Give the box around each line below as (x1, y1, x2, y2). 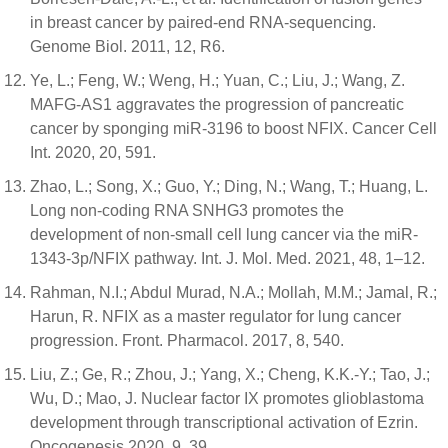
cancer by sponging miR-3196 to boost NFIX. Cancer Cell (30, 119, 437, 137)
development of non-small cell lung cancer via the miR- (30, 225, 418, 243)
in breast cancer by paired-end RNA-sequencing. (30, 13, 376, 31)
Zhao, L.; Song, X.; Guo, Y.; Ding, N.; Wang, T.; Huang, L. (30, 177, 428, 195)
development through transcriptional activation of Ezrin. (30, 413, 418, 431)
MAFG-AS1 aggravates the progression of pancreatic (30, 95, 404, 113)
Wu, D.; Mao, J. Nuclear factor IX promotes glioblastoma (30, 389, 424, 407)
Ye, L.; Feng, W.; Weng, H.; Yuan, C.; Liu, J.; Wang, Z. (30, 71, 405, 89)
